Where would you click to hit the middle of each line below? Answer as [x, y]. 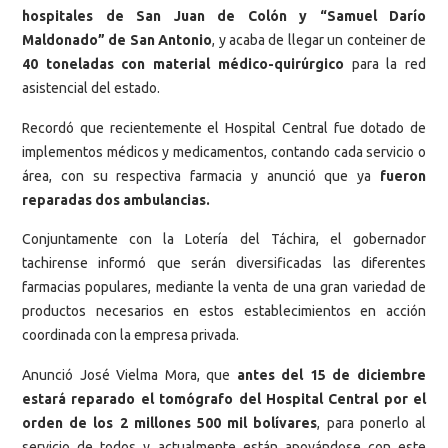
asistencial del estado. [91, 88]
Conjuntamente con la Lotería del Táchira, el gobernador [224, 239]
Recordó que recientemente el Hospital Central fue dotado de [224, 127]
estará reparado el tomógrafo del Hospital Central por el [224, 398]
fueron [403, 175]
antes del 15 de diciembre [331, 374]
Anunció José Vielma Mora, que [129, 374]
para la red [385, 64]
